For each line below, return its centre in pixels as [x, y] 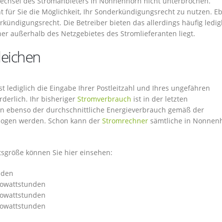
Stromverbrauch [104, 99]
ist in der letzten [160, 99]
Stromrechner [125, 121]
